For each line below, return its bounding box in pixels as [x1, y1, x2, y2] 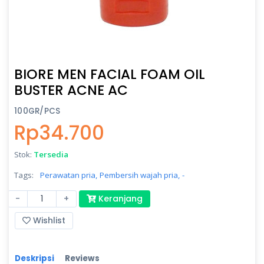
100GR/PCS [14, 105, 61, 117]
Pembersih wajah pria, [100, 169, 180, 180]
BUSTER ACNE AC [14, 80, 128, 100]
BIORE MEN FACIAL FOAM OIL [14, 64, 205, 84]
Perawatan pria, [40, 169, 97, 180]
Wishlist [31, 214, 65, 226]
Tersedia [34, 148, 68, 160]
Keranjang [95, 192, 143, 204]
